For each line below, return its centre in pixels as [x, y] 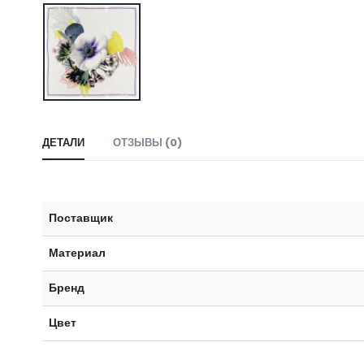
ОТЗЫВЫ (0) [147, 142]
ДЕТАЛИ [63, 142]
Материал [77, 252]
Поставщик [81, 217]
